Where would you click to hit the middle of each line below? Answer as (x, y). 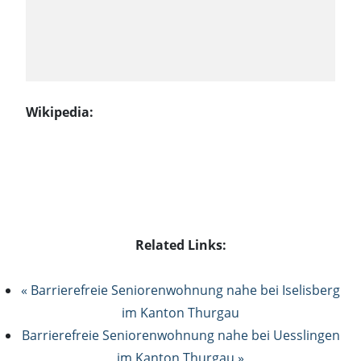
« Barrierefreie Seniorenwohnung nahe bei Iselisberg (180, 290)
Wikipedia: (60, 112)
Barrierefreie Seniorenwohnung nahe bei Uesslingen (180, 335)
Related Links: (180, 245)
